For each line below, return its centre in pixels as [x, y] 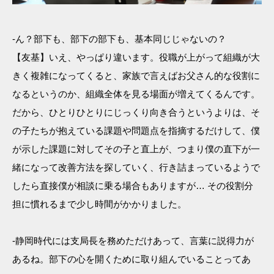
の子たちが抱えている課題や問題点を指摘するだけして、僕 [136, 130]
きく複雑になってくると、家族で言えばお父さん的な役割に [136, 75]
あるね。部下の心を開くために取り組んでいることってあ [131, 259]
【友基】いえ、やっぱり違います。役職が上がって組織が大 [136, 57]
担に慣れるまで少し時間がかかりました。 [99, 204]
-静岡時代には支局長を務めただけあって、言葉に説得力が [133, 240]
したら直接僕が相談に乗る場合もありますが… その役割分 [133, 185]
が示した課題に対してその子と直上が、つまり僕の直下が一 [136, 149]
